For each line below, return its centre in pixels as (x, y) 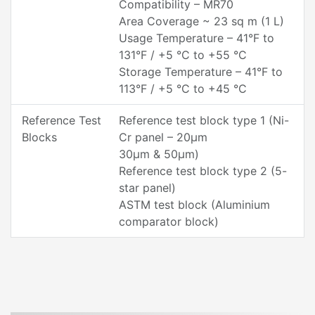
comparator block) (169, 221)
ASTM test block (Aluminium (194, 205)
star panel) (147, 188)
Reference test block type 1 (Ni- (204, 120)
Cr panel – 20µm (163, 137)
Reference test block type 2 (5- (203, 171)
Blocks (39, 137)
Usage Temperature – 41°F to (197, 38)
